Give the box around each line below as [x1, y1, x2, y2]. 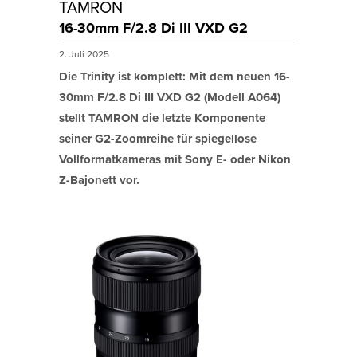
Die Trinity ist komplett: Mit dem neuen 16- [59, 68, 290, 86]
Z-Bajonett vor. [59, 171, 139, 190]
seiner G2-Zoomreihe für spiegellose [59, 130, 257, 148]
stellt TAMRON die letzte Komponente [59, 109, 265, 127]
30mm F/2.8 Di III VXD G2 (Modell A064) [59, 88, 280, 107]
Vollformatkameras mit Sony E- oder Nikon [59, 151, 291, 169]
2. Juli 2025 [59, 47, 112, 61]
